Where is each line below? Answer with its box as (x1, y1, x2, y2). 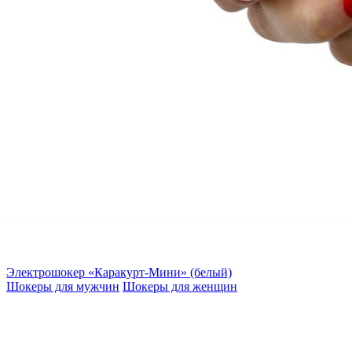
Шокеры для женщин (123, 279, 237, 293)
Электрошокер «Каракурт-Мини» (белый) (6, 265, 232, 279)
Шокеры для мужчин (6, 279, 119, 293)
